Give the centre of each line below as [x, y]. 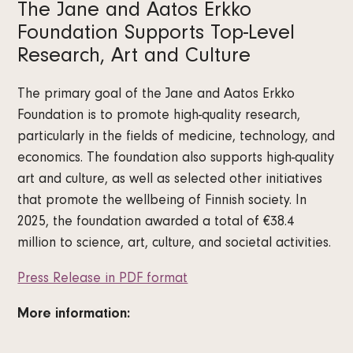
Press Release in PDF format [103, 280]
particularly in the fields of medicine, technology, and [176, 138]
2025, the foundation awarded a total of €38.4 [156, 223]
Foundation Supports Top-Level [156, 35]
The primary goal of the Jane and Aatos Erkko [156, 96]
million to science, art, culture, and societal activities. [175, 245]
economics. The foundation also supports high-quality [176, 160]
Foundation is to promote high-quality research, [159, 117]
